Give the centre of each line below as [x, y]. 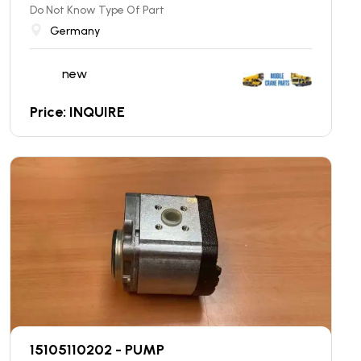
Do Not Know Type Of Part [97, 10]
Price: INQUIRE [77, 112]
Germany [75, 31]
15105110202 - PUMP [97, 349]
